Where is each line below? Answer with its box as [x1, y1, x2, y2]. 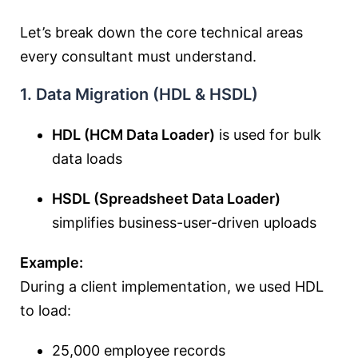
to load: [20, 302, 71, 319]
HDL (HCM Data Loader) [52, 126, 215, 143]
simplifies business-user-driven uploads [52, 214, 316, 231]
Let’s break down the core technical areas [20, 24, 303, 41]
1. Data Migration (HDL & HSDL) [20, 85, 258, 104]
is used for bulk [215, 126, 321, 143]
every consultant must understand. [20, 48, 257, 65]
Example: [20, 254, 83, 271]
